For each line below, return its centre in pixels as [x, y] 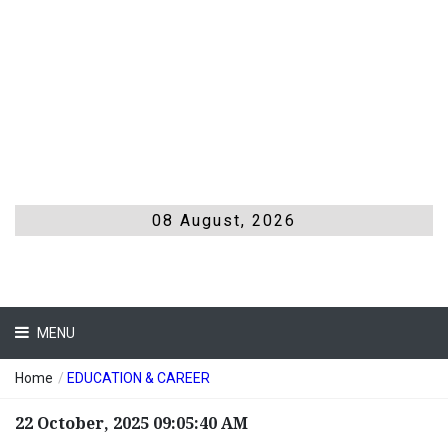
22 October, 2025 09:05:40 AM [131, 424]
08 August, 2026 [224, 221]
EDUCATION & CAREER [138, 378]
